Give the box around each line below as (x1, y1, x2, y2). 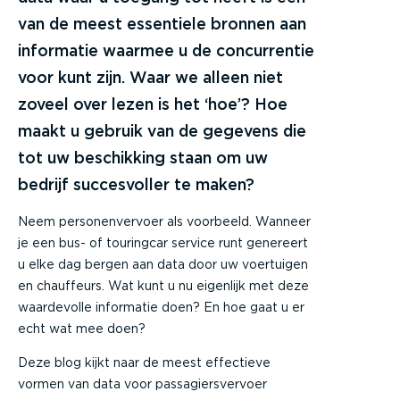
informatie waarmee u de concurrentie (18, 40, 314, 60)
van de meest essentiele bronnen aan (18, 13, 306, 33)
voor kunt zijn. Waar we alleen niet (18, 67, 283, 87)
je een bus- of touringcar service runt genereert (18, 235, 308, 250)
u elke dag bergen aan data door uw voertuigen (18, 256, 308, 271)
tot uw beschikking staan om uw (18, 147, 268, 167)
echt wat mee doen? (18, 321, 146, 336)
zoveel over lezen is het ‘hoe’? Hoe (18, 94, 287, 113)
